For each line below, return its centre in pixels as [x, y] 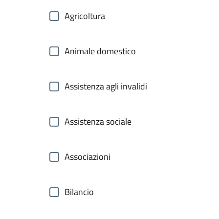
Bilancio [79, 192]
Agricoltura [85, 16]
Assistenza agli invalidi [106, 86]
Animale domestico [100, 51]
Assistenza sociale [98, 121]
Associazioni [88, 157]
